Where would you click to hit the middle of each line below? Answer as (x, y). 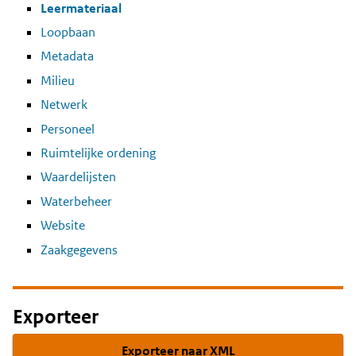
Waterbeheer (76, 201)
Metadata (67, 56)
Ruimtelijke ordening (98, 153)
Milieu (58, 80)
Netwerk (64, 105)
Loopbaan (68, 33)
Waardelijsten (78, 177)
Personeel (68, 129)
